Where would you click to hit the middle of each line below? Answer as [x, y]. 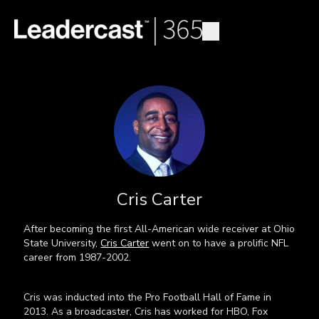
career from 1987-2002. [79, 257]
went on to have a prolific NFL [219, 243]
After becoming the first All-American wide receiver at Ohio [159, 229]
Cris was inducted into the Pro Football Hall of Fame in [148, 297]
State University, [62, 243]
